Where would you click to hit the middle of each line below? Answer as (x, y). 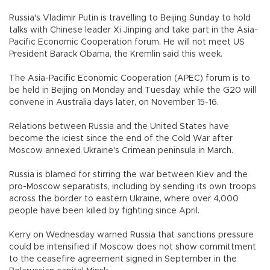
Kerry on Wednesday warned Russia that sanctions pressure (131, 235)
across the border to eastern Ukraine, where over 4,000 (124, 199)
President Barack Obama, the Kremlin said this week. (125, 55)
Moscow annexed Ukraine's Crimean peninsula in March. (131, 151)
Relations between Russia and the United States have (119, 127)
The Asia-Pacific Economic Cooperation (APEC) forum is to (130, 79)
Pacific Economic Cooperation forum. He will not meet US (127, 42)
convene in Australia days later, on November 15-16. (114, 103)
